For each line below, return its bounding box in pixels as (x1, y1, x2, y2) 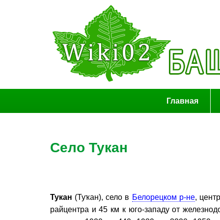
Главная (166, 97, 198, 105)
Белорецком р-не (132, 193, 195, 201)
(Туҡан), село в (72, 193, 132, 201)
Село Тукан (50, 140, 128, 155)
